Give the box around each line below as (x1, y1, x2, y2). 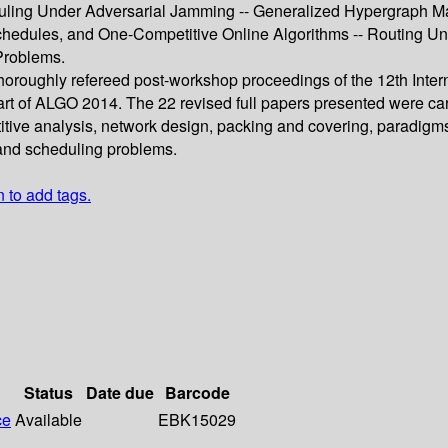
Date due (86, 381, 154, 405)
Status (24, 381, 73, 405)
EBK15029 (158, 408, 236, 432)
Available (15, 408, 82, 432)
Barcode (164, 381, 230, 405)
